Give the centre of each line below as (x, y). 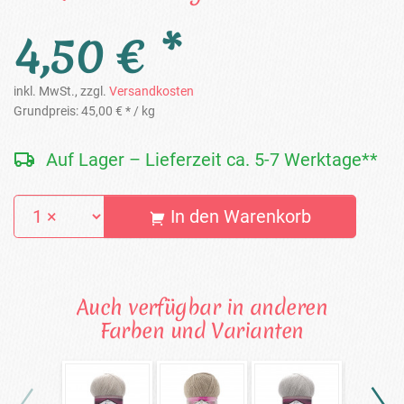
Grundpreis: (47, 111)
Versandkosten (151, 92)
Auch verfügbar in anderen (202, 308)
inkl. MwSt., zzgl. (61, 92)
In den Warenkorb (240, 217)
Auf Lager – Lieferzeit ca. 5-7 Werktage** (212, 160)
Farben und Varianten (202, 331)
